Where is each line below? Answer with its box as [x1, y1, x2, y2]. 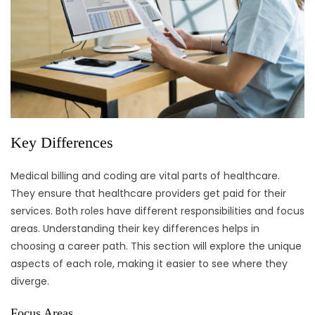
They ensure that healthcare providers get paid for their [11, 186, 286, 201]
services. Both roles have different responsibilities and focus [11, 204, 304, 219]
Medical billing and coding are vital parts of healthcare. [11, 169, 280, 184]
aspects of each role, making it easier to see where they [11, 257, 288, 271]
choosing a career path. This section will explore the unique [11, 239, 302, 254]
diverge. [11, 274, 49, 289]
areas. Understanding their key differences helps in [11, 221, 259, 236]
